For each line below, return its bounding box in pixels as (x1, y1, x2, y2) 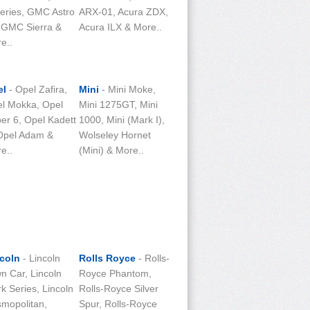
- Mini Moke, (99, 84, 156, 95)
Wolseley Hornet (79, 129, 151, 140)
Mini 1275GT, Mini (79, 99, 158, 110)
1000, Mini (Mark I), (79, 114, 165, 125)
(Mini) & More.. (79, 145, 144, 156)
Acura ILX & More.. (79, 21, 162, 33)
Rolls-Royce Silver (79, 283, 158, 294)
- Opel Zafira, (6, 84, 67, 95)
